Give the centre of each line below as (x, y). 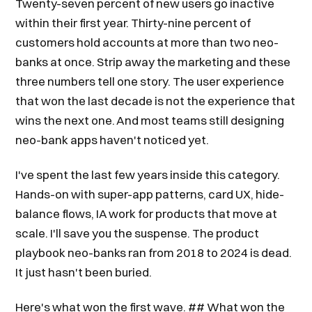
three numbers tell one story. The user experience (150, 81)
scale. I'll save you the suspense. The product (138, 233)
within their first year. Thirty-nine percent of (133, 23)
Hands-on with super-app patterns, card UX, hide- (150, 194)
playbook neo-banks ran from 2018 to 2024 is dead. (154, 252)
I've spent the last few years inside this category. (148, 174)
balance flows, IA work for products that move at (147, 213)
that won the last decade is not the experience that (156, 101)
